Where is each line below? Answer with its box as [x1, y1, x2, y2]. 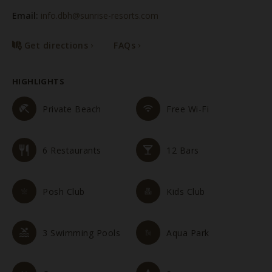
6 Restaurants [42, 144, 101, 156]
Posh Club [42, 185, 85, 197]
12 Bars [166, 144, 199, 156]
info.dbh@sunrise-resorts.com [41, 10, 158, 21]
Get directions [24, 39, 89, 51]
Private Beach [42, 103, 101, 115]
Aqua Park [166, 226, 209, 239]
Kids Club [166, 185, 205, 197]
